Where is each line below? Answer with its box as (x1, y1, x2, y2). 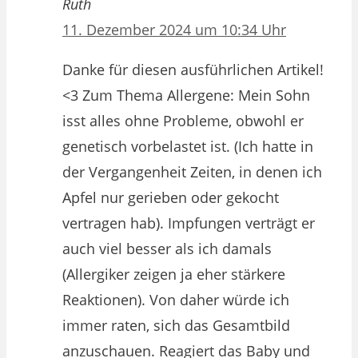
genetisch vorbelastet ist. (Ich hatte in (62, 137, 313, 157)
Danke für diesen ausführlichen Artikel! (62, 60, 324, 80)
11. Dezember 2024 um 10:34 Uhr (62, 20, 286, 40)
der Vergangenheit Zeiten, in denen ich (62, 162, 322, 182)
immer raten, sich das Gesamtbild (62, 316, 290, 336)
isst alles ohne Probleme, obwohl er (62, 111, 304, 131)
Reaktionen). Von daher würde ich (62, 290, 289, 310)
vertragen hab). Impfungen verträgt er (62, 213, 315, 233)
